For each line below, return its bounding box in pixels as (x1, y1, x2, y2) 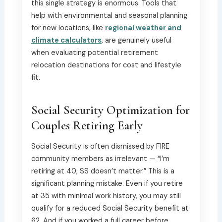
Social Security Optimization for (31, 102, 190, 117)
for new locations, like (31, 23, 105, 33)
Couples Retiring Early (31, 117, 143, 133)
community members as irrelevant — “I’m (31, 154, 169, 164)
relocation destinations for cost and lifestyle (31, 60, 181, 70)
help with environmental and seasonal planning (31, 10, 187, 20)
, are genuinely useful (101, 35, 171, 45)
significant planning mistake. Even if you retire (31, 178, 183, 188)
